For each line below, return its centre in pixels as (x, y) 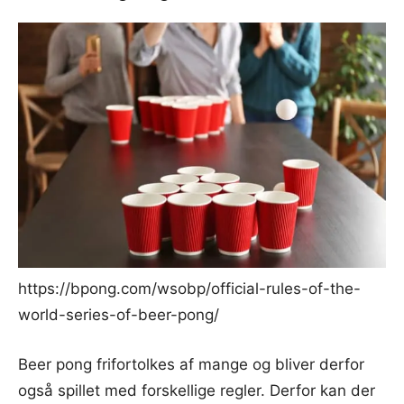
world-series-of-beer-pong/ (119, 314)
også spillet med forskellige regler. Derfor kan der (197, 390)
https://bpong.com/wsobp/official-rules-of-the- (189, 288)
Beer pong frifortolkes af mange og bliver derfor (191, 364)
